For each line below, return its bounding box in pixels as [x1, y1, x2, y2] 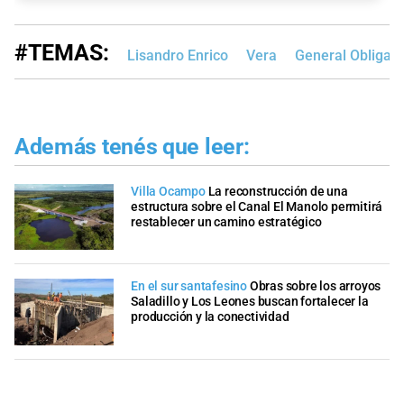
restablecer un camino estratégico [131, 214, 322, 230]
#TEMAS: [14, 40, 109, 67]
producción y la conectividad [131, 309, 289, 326]
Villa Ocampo [131, 183, 206, 199]
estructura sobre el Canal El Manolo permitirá [131, 198, 383, 215]
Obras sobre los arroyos [249, 279, 381, 295]
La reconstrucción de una [207, 183, 348, 199]
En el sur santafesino [131, 279, 247, 295]
